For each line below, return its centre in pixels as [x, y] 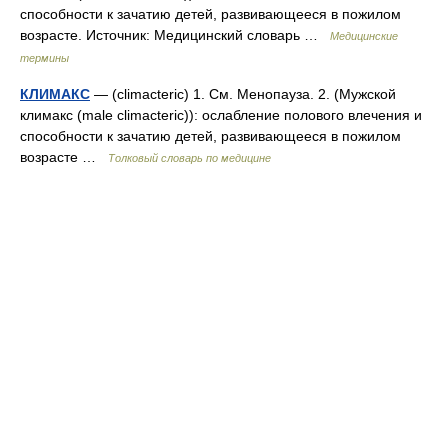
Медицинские [364, 36]
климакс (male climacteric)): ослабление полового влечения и [221, 115]
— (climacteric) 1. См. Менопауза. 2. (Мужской [243, 94]
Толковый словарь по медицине [189, 158]
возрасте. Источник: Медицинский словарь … [175, 35]
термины [44, 58]
